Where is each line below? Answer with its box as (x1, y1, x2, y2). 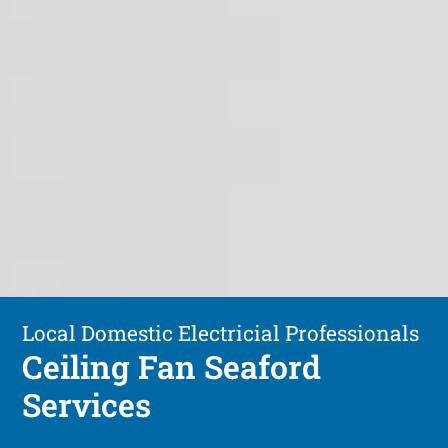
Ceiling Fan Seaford (22, 344, 322, 388)
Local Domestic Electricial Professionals (22, 318, 420, 347)
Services (22, 382, 152, 426)
